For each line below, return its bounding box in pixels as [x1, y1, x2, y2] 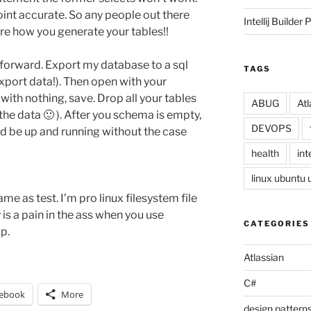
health [251, 147, 279, 160]
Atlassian [243, 251, 284, 264]
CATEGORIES [243, 219, 310, 229]
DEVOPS [251, 122, 292, 135]
